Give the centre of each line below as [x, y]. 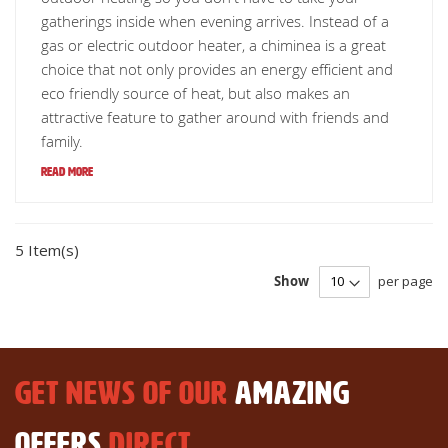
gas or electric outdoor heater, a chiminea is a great [213, 45]
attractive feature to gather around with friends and [215, 117]
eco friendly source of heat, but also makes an [195, 93]
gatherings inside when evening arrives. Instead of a [215, 21]
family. [62, 141]
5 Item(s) [47, 250]
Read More [67, 172]
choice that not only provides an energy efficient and [217, 69]
